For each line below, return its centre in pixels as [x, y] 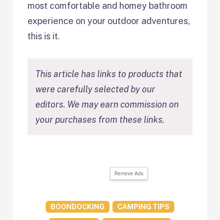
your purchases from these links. [100, 119]
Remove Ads [129, 173]
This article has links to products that [109, 74]
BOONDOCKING [77, 206]
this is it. [44, 36]
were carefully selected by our [96, 89]
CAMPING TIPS [143, 206]
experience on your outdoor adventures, [109, 21]
